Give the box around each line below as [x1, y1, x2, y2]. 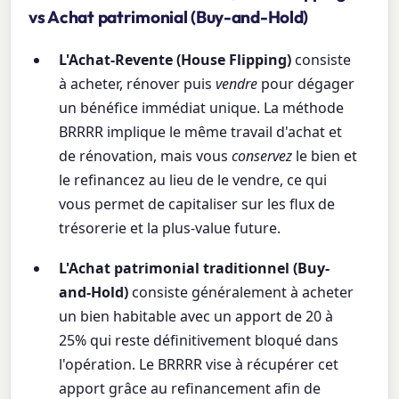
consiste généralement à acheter [128, 282, 354, 303]
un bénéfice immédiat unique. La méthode [59, 98, 345, 118]
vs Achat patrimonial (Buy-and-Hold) [28, 6, 309, 28]
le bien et [292, 146, 358, 167]
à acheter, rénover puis [59, 74, 216, 94]
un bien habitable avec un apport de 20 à [59, 306, 334, 327]
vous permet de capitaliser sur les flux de [59, 194, 336, 215]
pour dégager [257, 74, 355, 94]
